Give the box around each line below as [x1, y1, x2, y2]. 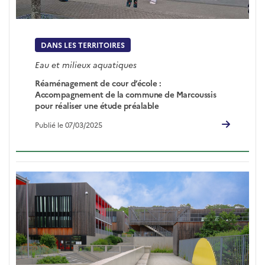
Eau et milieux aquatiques [35, 59, 137, 71]
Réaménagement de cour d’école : [35, 77, 161, 88]
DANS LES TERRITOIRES [41, 40, 125, 50]
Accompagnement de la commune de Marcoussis [35, 88, 216, 99]
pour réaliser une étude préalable [35, 99, 159, 111]
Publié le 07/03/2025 [35, 119, 103, 130]
